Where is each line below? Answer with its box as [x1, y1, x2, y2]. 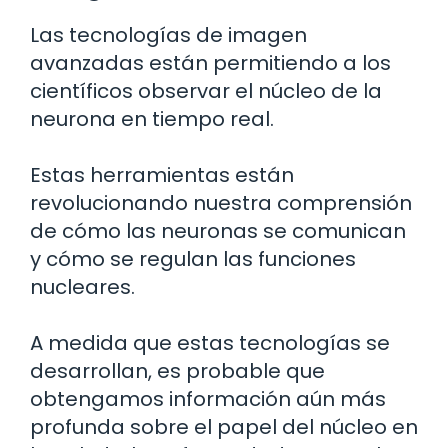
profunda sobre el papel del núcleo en [30, 413, 418, 442]
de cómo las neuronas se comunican [30, 217, 406, 246]
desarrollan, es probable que [30, 357, 325, 386]
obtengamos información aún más [30, 385, 386, 414]
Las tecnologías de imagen [30, 21, 307, 50]
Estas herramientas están [30, 161, 294, 190]
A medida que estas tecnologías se [30, 329, 390, 358]
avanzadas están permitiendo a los [30, 49, 391, 78]
